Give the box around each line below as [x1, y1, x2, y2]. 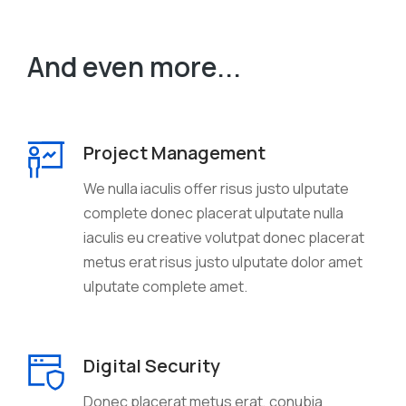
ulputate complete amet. [83, 275, 247, 296]
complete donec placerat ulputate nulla [83, 202, 343, 223]
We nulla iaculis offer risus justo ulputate [83, 178, 349, 198]
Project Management [83, 140, 266, 165]
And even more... [27, 47, 241, 85]
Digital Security [83, 353, 220, 378]
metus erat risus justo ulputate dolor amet [83, 251, 362, 272]
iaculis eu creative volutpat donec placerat [83, 227, 364, 247]
